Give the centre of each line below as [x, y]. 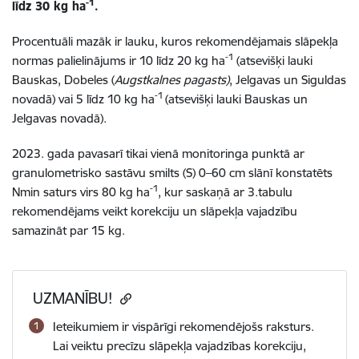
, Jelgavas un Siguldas [288, 79]
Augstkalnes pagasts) [172, 79]
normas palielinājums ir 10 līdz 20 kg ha [119, 60]
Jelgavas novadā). [59, 118]
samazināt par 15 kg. [69, 230]
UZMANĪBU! [75, 298]
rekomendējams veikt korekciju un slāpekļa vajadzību [155, 211]
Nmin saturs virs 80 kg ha [81, 192]
